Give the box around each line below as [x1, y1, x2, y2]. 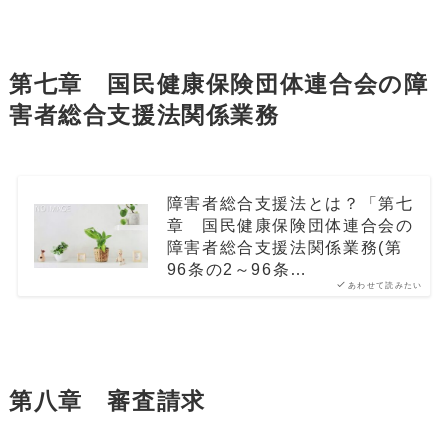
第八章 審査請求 [8, 389, 206, 415]
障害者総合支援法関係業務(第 [166, 237, 403, 256]
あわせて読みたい [347, 280, 423, 290]
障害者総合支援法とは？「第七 [166, 193, 414, 212]
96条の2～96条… [166, 259, 308, 278]
